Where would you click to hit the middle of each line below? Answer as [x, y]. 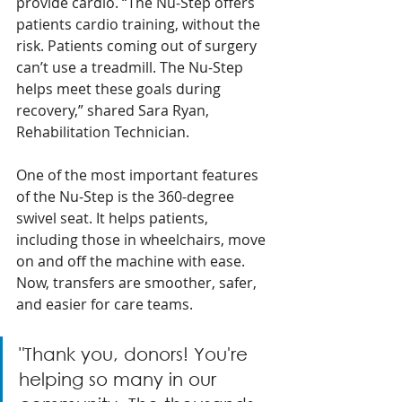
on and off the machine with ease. [132, 261]
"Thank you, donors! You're [136, 354]
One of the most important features [139, 175]
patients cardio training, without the [140, 24]
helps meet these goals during [120, 88]
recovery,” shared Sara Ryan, [114, 110]
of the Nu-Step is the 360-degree [127, 196]
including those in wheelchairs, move [143, 239]
